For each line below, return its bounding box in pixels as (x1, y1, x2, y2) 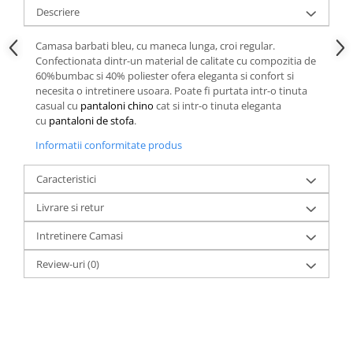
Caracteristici (36, 171, 96, 186)
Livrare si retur (36, 199, 104, 214)
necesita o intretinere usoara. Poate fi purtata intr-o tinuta (35, 83, 307, 98)
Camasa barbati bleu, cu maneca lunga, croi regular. (35, 38, 275, 53)
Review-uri (36, 256, 87, 271)
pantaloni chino (80, 98, 154, 113)
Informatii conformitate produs (35, 137, 182, 152)
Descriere (36, 4, 80, 19)
